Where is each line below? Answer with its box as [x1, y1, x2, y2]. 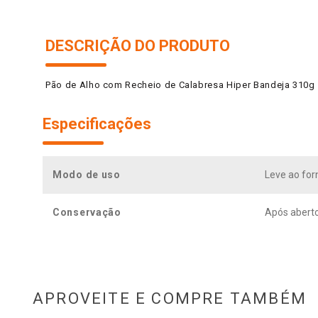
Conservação [53, 206, 121, 218]
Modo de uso [53, 168, 121, 180]
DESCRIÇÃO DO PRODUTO [45, 36, 230, 55]
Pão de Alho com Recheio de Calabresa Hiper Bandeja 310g [45, 79, 315, 90]
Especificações [43, 114, 151, 133]
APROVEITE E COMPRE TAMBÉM [33, 289, 307, 307]
